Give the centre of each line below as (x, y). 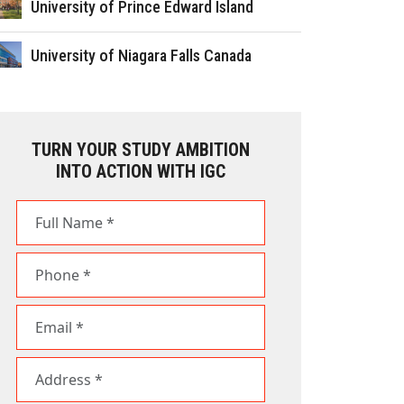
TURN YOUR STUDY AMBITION (141, 150)
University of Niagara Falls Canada (142, 55)
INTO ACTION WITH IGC (141, 171)
